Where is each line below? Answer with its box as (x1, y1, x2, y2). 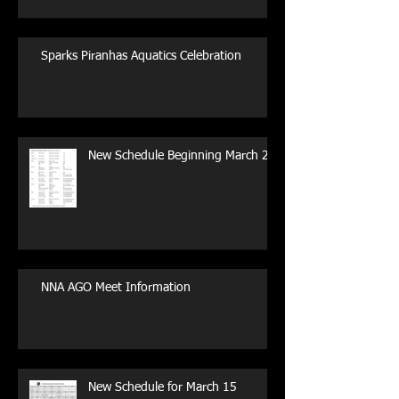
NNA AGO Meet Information (41, 281, 191, 294)
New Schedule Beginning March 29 (88, 149, 276, 162)
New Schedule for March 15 (88, 380, 237, 394)
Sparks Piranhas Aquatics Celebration (41, 49, 241, 62)
